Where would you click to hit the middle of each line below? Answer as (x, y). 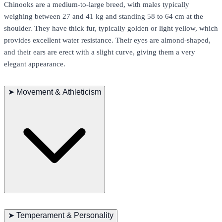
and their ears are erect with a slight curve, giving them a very (100, 52)
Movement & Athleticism (59, 92)
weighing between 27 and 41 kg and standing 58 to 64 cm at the (104, 16)
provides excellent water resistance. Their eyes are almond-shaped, (107, 40)
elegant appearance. (35, 64)
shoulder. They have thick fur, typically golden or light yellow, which (111, 28)
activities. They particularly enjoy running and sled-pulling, (96, 211)
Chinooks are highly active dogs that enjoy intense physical (96, 199)
